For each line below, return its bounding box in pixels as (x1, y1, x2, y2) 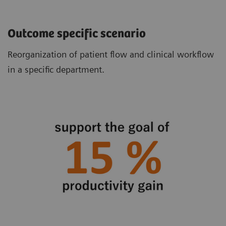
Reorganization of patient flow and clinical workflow (8, 49, 214, 60)
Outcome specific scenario (8, 27, 148, 41)
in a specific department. (8, 64, 104, 75)
